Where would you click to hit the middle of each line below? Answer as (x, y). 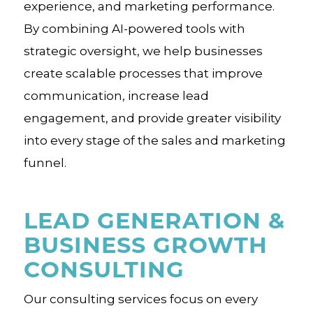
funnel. (45, 163)
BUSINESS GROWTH (145, 244)
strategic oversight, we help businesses (143, 51)
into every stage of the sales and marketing (154, 140)
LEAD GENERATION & (154, 220)
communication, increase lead (116, 96)
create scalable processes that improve (143, 73)
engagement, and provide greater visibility (152, 118)
